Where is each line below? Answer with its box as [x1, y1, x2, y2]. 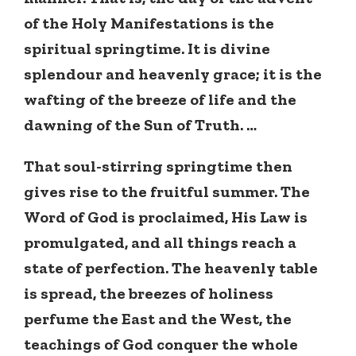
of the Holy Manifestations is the [24, 14, 274, 33]
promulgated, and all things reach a [24, 233, 296, 253]
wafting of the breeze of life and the [24, 90, 296, 110]
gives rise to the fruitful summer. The [24, 182, 310, 202]
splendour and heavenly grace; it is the [24, 64, 322, 84]
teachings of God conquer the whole [24, 335, 298, 354]
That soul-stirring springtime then [24, 157, 292, 176]
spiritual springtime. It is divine [24, 39, 270, 59]
